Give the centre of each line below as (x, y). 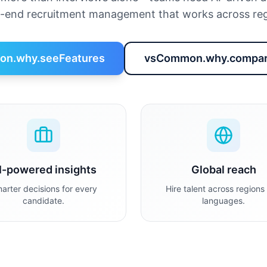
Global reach (223, 170)
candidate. (44, 201)
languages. (223, 201)
